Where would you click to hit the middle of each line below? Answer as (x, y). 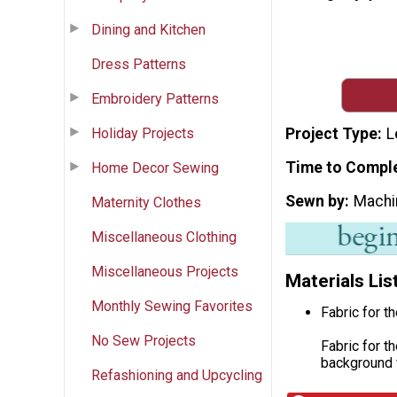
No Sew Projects (144, 340)
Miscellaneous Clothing (164, 237)
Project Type (331, 134)
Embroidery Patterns (155, 98)
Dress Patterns (139, 64)
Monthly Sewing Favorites (172, 306)
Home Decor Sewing (155, 167)
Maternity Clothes (146, 202)
